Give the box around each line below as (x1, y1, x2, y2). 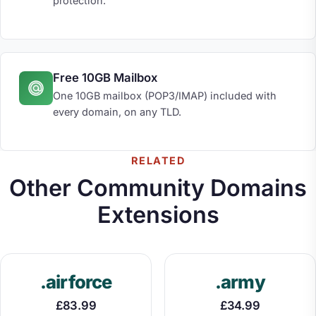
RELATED (130, 154, 186, 167)
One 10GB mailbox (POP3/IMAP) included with (52, 89, 276, 102)
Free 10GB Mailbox (52, 70, 157, 85)
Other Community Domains (9, 174, 307, 202)
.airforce (39, 270, 112, 293)
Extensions (97, 200, 219, 229)
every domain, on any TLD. (52, 105, 181, 118)
